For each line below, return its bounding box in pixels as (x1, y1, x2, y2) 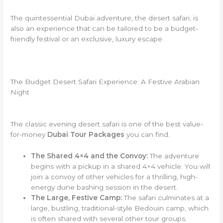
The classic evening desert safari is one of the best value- (10, 119, 204, 128)
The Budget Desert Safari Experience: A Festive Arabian (10, 77, 200, 86)
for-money (10, 130, 48, 138)
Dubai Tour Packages (47, 130, 125, 138)
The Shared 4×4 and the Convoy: (31, 151, 148, 160)
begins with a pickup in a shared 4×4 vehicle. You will (31, 162, 211, 170)
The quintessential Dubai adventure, (10, 14, 133, 22)
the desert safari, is (133, 14, 199, 22)
